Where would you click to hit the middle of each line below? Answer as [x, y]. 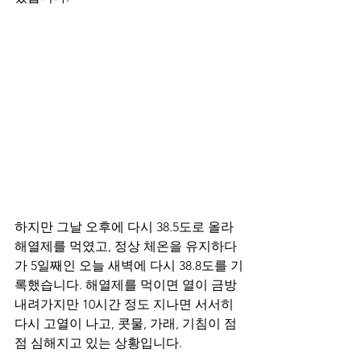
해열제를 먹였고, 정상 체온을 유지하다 [126, 247]
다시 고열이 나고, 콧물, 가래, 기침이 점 [126, 324]
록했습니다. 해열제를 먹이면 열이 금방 [127, 285]
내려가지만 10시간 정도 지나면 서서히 [126, 305]
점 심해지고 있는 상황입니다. [100, 343]
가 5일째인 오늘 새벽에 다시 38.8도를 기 [129, 266]
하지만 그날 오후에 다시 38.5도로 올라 [126, 227]
